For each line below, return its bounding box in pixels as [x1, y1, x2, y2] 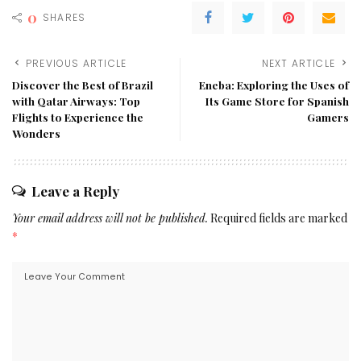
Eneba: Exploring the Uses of [199, 77, 349, 93]
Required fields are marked [210, 210, 347, 226]
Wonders [12, 126, 60, 141]
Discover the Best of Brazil [12, 77, 153, 93]
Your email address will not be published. [12, 210, 208, 226]
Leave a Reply [31, 182, 119, 201]
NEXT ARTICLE [261, 56, 335, 71]
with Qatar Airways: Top [12, 93, 140, 109]
